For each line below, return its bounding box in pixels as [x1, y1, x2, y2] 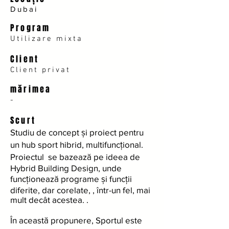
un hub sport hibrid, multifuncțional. [10, 140, 143, 149]
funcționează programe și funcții [10, 174, 132, 184]
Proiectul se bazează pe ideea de [10, 152, 140, 162]
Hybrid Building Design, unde [10, 163, 122, 173]
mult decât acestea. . [10, 195, 88, 204]
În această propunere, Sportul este [10, 215, 142, 225]
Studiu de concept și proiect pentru [10, 127, 144, 137]
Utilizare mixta [10, 34, 83, 43]
